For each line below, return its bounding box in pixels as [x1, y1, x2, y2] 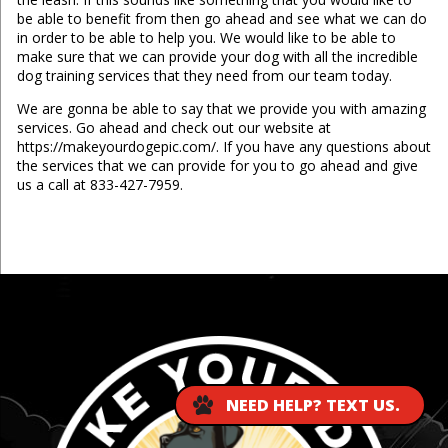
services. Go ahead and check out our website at [16, 118, 331, 138]
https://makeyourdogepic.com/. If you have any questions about [16, 137, 431, 157]
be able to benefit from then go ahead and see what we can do [16, 9, 427, 29]
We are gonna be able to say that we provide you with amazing [16, 99, 426, 119]
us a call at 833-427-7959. [16, 175, 183, 195]
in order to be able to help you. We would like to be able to [16, 28, 396, 48]
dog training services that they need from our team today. [16, 66, 392, 86]
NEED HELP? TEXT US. [225, 393, 400, 416]
